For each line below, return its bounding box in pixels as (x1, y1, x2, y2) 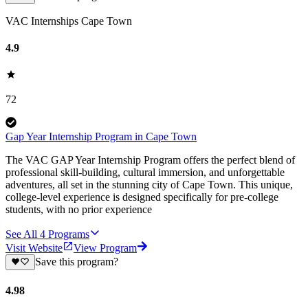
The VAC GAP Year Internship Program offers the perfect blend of (5, 154, 295, 166)
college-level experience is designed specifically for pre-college (5, 191, 278, 203)
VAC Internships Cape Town (5, 14, 132, 27)
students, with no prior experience (5, 203, 152, 216)
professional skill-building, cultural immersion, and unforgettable (5, 166, 285, 179)
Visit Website (5, 242, 63, 254)
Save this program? (34, 256, 118, 268)
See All (5, 228, 37, 241)
